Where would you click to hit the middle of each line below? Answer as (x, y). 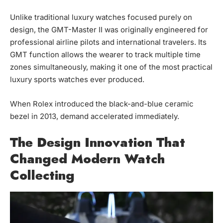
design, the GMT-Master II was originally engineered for (109, 30)
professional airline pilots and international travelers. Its (108, 42)
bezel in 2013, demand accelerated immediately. (95, 116)
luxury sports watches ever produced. (77, 80)
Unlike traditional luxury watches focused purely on (101, 17)
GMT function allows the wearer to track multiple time (105, 55)
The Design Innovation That (98, 143)
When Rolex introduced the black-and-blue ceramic (102, 104)
